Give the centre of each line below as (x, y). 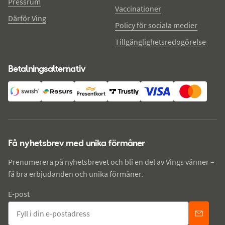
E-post (19, 194)
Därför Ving (27, 18)
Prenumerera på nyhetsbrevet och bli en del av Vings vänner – (111, 161)
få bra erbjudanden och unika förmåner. (76, 174)
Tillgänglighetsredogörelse (160, 41)
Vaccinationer (138, 8)
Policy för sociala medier (156, 25)
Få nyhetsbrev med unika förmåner (77, 143)
